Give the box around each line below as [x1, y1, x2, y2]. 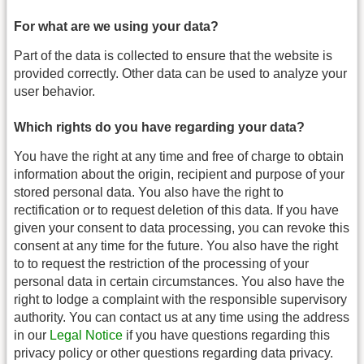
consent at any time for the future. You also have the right [14, 238, 338, 253]
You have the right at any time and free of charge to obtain [14, 149, 344, 163]
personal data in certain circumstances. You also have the [14, 274, 344, 288]
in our [14, 327, 50, 342]
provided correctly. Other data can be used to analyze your [14, 67, 347, 81]
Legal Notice [50, 327, 123, 342]
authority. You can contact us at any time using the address [14, 310, 349, 324]
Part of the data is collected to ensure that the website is [14, 49, 332, 63]
